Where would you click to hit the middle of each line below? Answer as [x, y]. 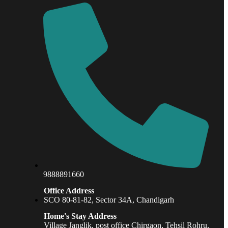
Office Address [69, 191]
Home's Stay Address [80, 216]
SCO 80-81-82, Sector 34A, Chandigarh [109, 200]
